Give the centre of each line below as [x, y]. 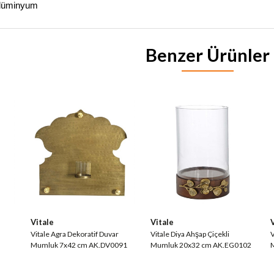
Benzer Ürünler [207, 55]
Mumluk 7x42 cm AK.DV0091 [79, 245]
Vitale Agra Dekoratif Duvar [75, 234]
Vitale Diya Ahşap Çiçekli [190, 234]
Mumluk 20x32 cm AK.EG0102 [201, 245]
